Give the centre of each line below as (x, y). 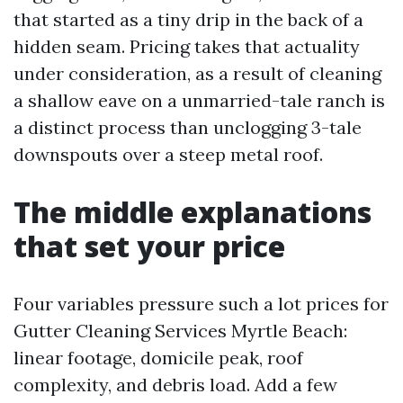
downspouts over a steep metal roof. (168, 154)
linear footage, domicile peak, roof (158, 358)
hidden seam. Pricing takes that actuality (187, 46)
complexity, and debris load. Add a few (175, 385)
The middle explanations (193, 212)
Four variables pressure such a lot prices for (201, 304)
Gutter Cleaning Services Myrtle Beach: (180, 331)
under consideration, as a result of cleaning (197, 73)
